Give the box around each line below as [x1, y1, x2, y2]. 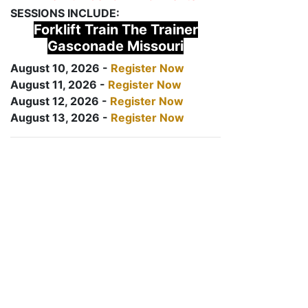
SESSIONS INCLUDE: [10, 6, 120, 20]
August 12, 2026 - [10, 94, 110, 108]
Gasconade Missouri [47, 38, 184, 54]
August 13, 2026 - [10, 111, 111, 124]
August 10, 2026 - [10, 61, 111, 75]
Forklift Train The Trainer [33, 21, 198, 38]
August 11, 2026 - [10, 78, 108, 91]
